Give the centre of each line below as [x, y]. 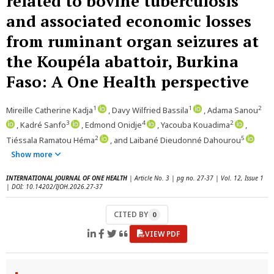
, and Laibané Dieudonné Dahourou [176, 140]
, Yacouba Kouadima [194, 125]
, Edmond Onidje [112, 125]
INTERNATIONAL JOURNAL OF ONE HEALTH [67, 178]
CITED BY [131, 214]
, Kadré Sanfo [41, 125]
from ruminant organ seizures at [132, 41]
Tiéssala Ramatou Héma [50, 140]
